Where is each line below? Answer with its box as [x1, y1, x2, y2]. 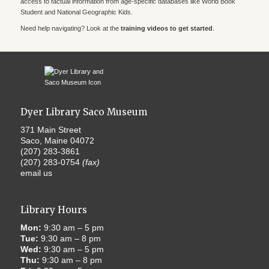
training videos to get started [120, 25, 213, 32]
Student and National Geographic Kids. [20, 8, 133, 16]
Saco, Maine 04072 [20, 136, 94, 146]
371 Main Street [20, 125, 81, 135]
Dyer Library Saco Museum [20, 106, 147, 118]
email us [20, 168, 52, 178]
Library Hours [20, 204, 87, 216]
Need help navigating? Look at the [20, 25, 121, 32]
